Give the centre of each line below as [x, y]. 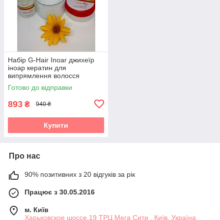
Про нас [25, 156]
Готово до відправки [40, 87]
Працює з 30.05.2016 [60, 192]
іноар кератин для [37, 68]
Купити [56, 125]
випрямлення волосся [44, 75]
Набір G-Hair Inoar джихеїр [51, 60]
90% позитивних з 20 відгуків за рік [80, 174]
